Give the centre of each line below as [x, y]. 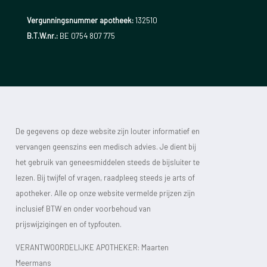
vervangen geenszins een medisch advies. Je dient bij [106, 146]
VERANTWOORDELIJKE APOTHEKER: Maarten [92, 247]
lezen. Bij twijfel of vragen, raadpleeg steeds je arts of [105, 177]
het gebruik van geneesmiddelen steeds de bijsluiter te [108, 162]
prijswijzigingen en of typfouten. [69, 224]
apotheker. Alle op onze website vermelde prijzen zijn [105, 193]
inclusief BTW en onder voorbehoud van [83, 208]
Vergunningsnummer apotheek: [80, 21]
